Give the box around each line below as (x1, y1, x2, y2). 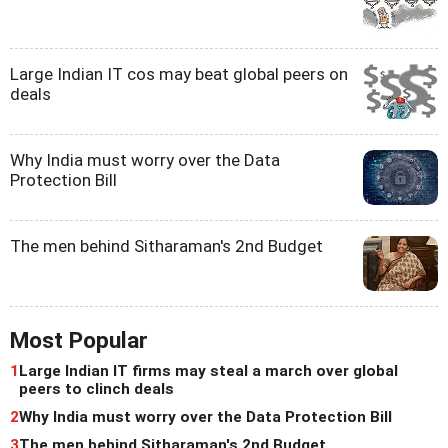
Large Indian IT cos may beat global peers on (10, 63, 348, 84)
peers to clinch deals (19, 379, 174, 398)
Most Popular (10, 326, 148, 354)
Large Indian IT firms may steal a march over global (19, 361, 398, 380)
